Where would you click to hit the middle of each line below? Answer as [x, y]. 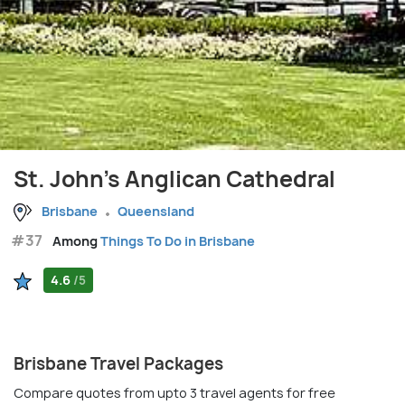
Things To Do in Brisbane [178, 240]
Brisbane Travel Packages [118, 363]
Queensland [156, 211]
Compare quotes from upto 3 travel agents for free [174, 392]
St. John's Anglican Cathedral [174, 179]
